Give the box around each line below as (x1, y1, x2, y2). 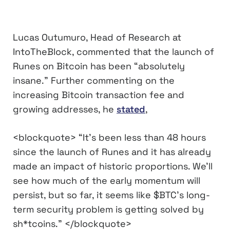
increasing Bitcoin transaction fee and (13, 88, 184, 101)
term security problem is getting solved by (13, 203, 204, 215)
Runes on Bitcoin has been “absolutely (13, 60, 185, 72)
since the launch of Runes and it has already (13, 145, 211, 158)
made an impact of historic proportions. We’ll (13, 160, 213, 172)
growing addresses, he (13, 103, 117, 115)
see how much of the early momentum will (13, 174, 200, 186)
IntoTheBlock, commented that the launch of (13, 45, 214, 57)
